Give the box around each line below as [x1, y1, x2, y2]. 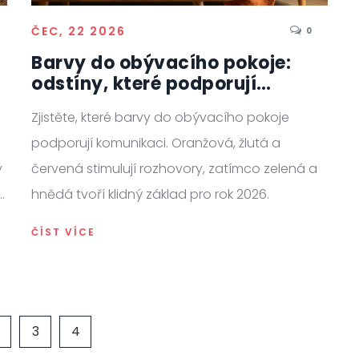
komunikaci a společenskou [31, 91, 289, 117]
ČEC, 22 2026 [31, 22, 126, 39]
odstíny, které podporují [31, 71, 256, 96]
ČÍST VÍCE [31, 224, 95, 239]
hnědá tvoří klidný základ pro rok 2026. [31, 184, 269, 204]
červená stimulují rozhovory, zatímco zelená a [31, 159, 317, 178]
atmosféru [31, 112, 130, 138]
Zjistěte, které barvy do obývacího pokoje [31, 107, 289, 127]
